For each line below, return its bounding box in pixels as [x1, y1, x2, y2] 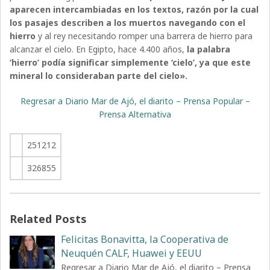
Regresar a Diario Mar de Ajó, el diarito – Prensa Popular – [20, 95, 250, 107]
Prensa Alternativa [99, 108, 171, 120]
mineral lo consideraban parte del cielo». [10, 69, 188, 81]
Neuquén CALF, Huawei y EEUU [61, 246, 202, 260]
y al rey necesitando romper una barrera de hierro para [38, 30, 253, 42]
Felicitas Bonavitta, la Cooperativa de [61, 232, 229, 246]
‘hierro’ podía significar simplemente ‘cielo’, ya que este [10, 56, 251, 68]
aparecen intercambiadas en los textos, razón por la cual [10, 3, 259, 15]
